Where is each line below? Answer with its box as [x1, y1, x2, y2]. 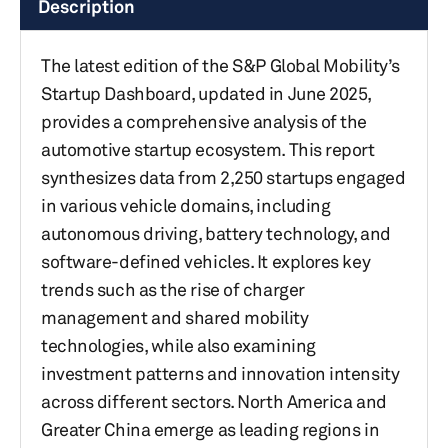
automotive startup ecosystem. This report [41, 138, 375, 160]
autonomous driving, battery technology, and [41, 222, 391, 244]
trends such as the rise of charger [41, 278, 305, 300]
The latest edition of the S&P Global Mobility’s [41, 54, 400, 76]
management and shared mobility [41, 306, 309, 328]
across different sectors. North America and [41, 390, 387, 412]
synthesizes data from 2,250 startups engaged [41, 166, 406, 188]
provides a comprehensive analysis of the [41, 110, 367, 132]
